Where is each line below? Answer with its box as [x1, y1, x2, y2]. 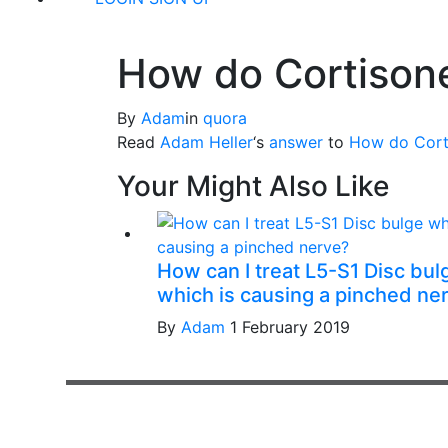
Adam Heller [160, 132, 253, 152]
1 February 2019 [230, 317, 350, 337]
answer [269, 132, 323, 152]
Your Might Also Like [117, 169, 389, 203]
